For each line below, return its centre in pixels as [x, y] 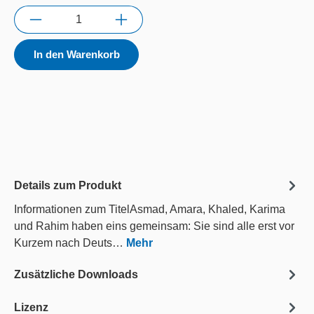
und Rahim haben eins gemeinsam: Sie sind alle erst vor [154, 226]
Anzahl [31, 13]
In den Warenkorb [76, 55]
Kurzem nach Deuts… [70, 243]
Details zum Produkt [68, 186]
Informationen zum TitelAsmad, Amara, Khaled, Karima [150, 210]
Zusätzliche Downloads [76, 275]
